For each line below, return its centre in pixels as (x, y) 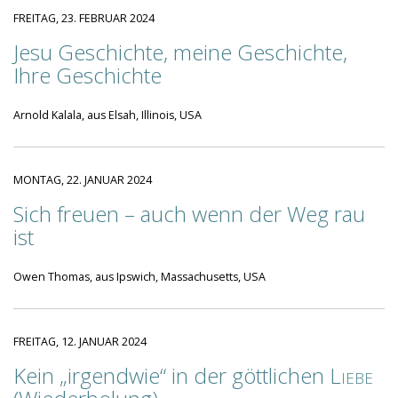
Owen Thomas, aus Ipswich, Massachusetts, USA (139, 277)
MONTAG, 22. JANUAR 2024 (83, 180)
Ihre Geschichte (88, 75)
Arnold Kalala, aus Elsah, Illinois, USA (107, 115)
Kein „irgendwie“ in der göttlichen (171, 375)
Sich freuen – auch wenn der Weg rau (189, 214)
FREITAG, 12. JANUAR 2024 (80, 342)
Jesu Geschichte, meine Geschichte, (180, 52)
